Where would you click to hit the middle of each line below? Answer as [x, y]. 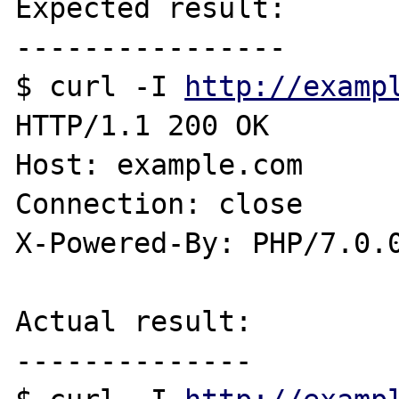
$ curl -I [100, 86]
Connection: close [159, 204]
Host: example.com [159, 164]
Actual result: [134, 321]
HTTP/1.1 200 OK [142, 125]
